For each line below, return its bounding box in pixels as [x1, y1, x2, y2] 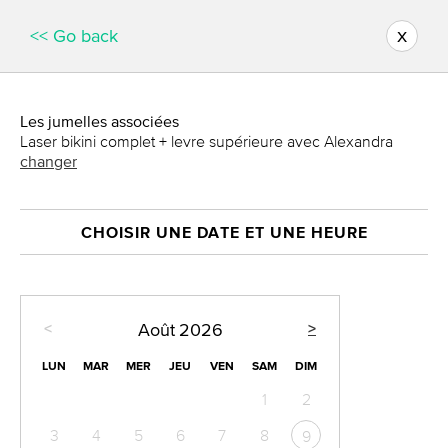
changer [20, 152, 77, 170]
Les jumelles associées [20, 112, 179, 130]
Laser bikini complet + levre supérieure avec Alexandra [20, 132, 393, 150]
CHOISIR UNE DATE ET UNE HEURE [80, 223, 368, 241]
